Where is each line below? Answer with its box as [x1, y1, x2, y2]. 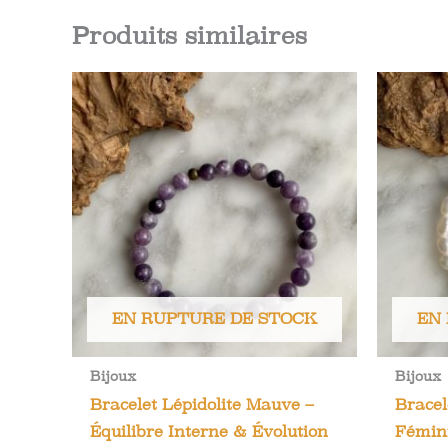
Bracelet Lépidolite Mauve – [90, 395, 314, 415]
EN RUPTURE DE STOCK [111, 308, 318, 328]
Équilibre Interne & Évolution [90, 422, 328, 442]
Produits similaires [72, 21, 307, 51]
